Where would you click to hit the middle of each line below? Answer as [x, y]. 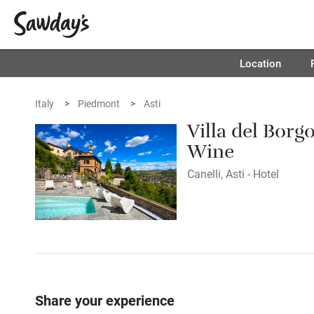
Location [260, 63]
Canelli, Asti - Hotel [233, 173]
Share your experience [105, 300]
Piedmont [99, 103]
